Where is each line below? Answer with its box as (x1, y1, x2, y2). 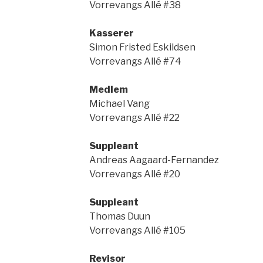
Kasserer (89, 28, 134, 39)
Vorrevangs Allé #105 (89, 225, 186, 236)
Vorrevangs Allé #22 (89, 112, 180, 123)
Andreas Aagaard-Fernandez (89, 154, 219, 166)
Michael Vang (89, 98, 150, 109)
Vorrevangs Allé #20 (89, 168, 180, 180)
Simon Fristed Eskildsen (89, 42, 195, 53)
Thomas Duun (89, 211, 150, 222)
